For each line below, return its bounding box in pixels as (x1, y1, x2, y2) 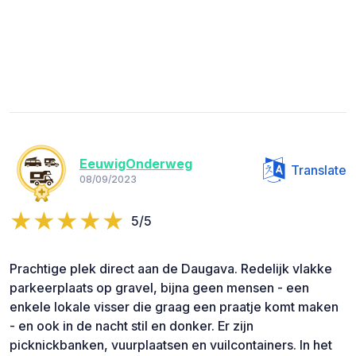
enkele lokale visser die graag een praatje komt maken (10, 298, 339, 315)
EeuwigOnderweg (79, 156, 192, 172)
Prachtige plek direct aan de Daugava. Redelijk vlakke (10, 260, 332, 277)
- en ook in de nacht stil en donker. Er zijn (10, 317, 253, 334)
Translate (291, 161, 346, 178)
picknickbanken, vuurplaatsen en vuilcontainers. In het (10, 336, 332, 353)
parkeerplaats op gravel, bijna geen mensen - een (10, 279, 309, 296)
